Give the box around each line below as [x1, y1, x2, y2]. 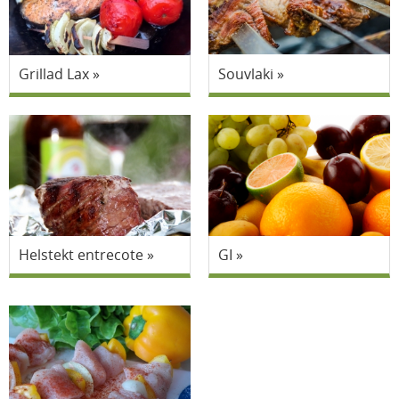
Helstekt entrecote [19, 245, 143, 265]
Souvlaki [218, 64, 273, 84]
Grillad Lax [19, 64, 89, 84]
